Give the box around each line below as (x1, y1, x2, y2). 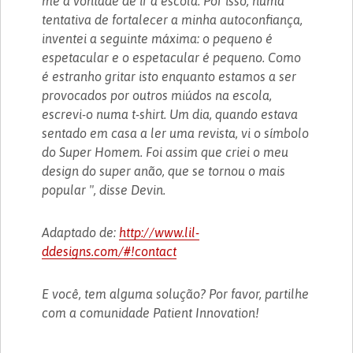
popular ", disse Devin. (42, 182, 166, 197)
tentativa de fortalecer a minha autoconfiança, (42, 12, 303, 27)
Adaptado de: (42, 225, 120, 240)
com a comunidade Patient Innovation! (42, 305, 260, 320)
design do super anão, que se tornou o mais (42, 163, 286, 178)
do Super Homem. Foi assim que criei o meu (42, 144, 289, 159)
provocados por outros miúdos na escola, (42, 87, 273, 102)
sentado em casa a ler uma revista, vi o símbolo (42, 125, 310, 140)
